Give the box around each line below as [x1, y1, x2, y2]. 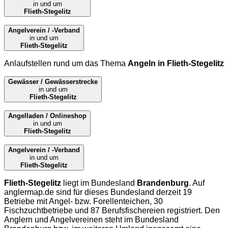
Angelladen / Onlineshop [8, 112, 87, 120]
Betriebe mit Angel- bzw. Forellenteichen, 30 [4, 197, 163, 206]
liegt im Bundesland [61, 179, 137, 188]
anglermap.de [4, 188, 54, 197]
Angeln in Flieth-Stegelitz [128, 59, 224, 68]
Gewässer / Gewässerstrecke [8, 78, 98, 86]
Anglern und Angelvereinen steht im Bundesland [4, 215, 179, 224]
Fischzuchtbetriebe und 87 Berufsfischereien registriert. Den [4, 206, 220, 215]
